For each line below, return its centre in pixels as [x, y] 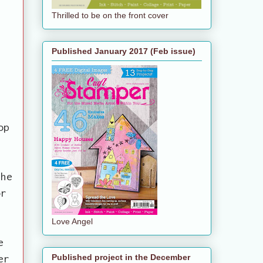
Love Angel [72, 221]
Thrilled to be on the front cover [110, 15]
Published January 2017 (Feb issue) [124, 51]
